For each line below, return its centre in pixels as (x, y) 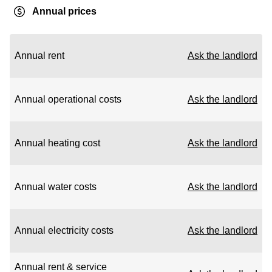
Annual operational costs (68, 99)
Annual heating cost (57, 143)
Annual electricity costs (64, 230)
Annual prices (64, 11)
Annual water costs (56, 187)
